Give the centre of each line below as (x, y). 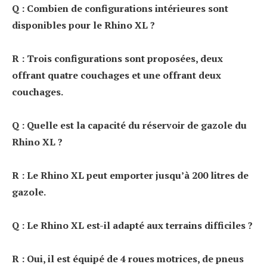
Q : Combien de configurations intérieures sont (120, 8)
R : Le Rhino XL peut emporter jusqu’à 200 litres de (130, 175)
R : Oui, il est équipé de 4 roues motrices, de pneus (128, 258)
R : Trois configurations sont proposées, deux (117, 58)
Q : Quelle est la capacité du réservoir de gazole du (129, 125)
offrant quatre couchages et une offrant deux (117, 75)
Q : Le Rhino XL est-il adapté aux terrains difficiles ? (132, 225)
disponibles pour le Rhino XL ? (83, 25)
